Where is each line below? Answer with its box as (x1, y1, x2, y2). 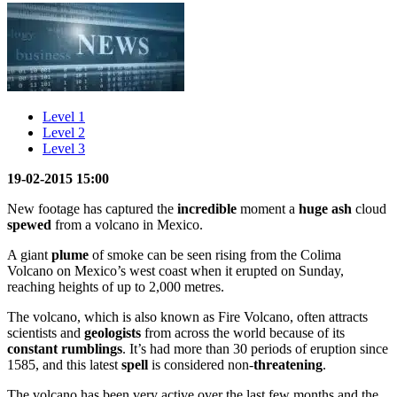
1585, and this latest (7, 356, 121, 372)
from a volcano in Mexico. (51, 216, 203, 232)
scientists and (7, 324, 84, 340)
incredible (177, 200, 237, 216)
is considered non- (148, 356, 253, 372)
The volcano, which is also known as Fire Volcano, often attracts (7, 308, 368, 324)
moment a (237, 200, 299, 216)
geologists (84, 324, 141, 340)
